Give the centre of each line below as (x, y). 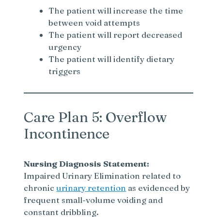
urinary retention (91, 187)
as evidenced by (158, 187)
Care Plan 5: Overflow (95, 117)
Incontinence (67, 133)
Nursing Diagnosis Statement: (87, 163)
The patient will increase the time (116, 10)
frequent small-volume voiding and (93, 200)
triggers (65, 71)
